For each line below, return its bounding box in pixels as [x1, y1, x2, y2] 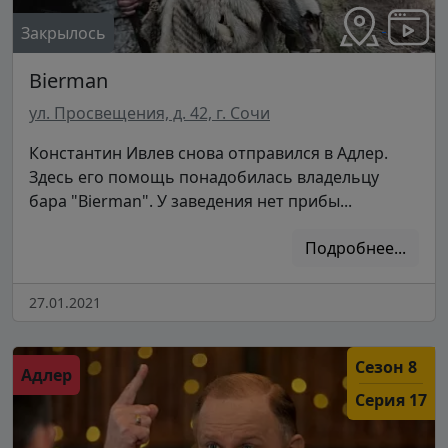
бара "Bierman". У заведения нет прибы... [29, 190, 352, 213]
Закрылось [21, 22, 106, 45]
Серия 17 [355, 389, 427, 412]
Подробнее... [305, 237, 406, 260]
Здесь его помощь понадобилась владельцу [29, 166, 379, 189]
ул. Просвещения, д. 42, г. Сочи [29, 102, 270, 125]
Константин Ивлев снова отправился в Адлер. [29, 142, 388, 165]
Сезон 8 [355, 356, 417, 379]
